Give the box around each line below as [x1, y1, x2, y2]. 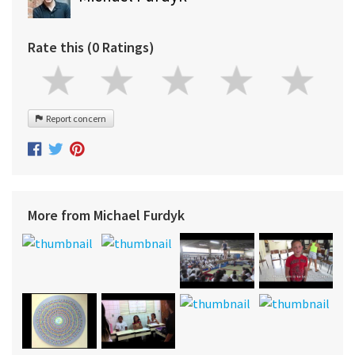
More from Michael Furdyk [28, 205, 185, 224]
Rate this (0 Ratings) [28, 37, 155, 56]
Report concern [43, 112, 106, 124]
